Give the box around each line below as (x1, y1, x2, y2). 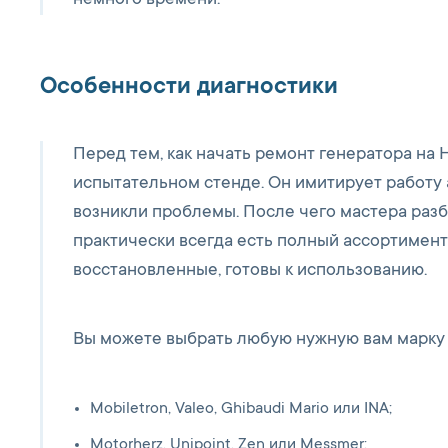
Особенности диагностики (40, 75, 338, 101)
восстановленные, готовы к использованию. (73, 261, 427, 281)
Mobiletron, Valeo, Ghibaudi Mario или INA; (90, 400, 392, 418)
